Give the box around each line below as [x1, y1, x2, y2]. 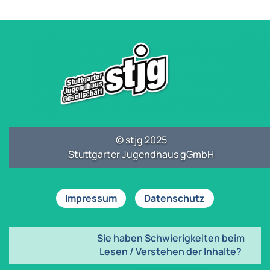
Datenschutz [144, 191, 205, 205]
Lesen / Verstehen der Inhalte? [99, 244, 242, 258]
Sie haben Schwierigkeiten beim [96, 231, 245, 245]
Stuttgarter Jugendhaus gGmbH [68, 147, 214, 161]
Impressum [65, 191, 117, 205]
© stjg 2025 [115, 133, 167, 146]
